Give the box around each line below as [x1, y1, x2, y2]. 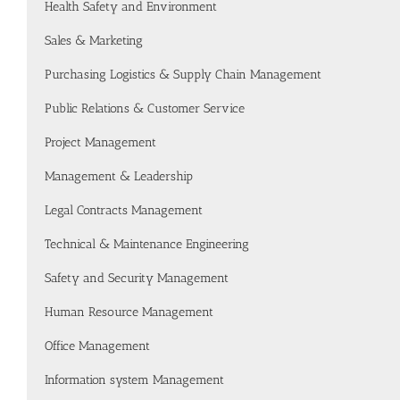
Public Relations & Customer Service [45, 101, 245, 116]
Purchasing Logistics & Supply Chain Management [45, 67, 321, 82]
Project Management [45, 135, 156, 150]
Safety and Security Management [45, 271, 229, 286]
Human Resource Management [45, 304, 213, 320]
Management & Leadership [45, 169, 193, 184]
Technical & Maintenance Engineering [45, 237, 249, 252]
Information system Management [45, 372, 224, 387]
